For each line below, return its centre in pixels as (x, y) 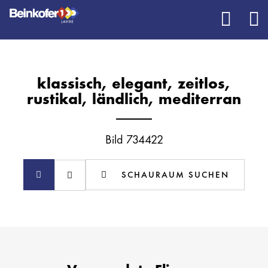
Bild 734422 (134, 139)
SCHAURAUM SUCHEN (175, 175)
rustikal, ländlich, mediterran (134, 99)
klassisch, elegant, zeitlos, (134, 83)
